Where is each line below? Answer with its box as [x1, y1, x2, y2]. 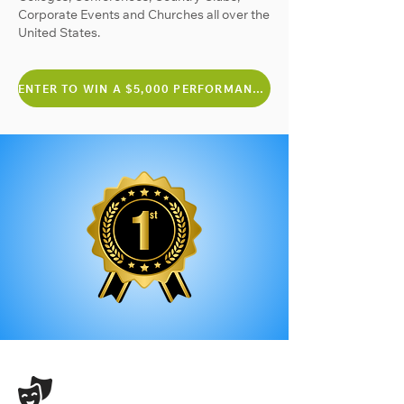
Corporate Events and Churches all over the [18, 6, 270, 23]
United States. [18, 24, 100, 41]
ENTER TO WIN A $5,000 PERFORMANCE [252, 81, 264, 96]
